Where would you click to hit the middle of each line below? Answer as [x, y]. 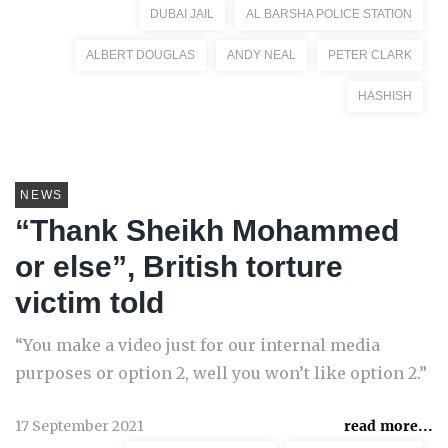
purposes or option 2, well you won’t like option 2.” [221, 373]
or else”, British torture [179, 266]
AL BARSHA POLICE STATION [329, 14]
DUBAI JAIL [182, 14]
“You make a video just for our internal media [197, 345]
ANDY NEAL [261, 55]
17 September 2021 [79, 426]
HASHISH [385, 96]
